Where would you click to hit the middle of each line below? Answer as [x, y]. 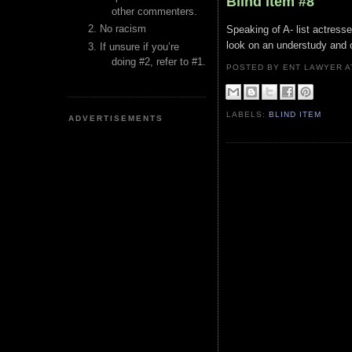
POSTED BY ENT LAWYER [286, 67]
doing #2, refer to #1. [159, 61]
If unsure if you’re [139, 46]
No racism [123, 29]
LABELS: [248, 115]
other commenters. [154, 11]
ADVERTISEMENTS [116, 118]
